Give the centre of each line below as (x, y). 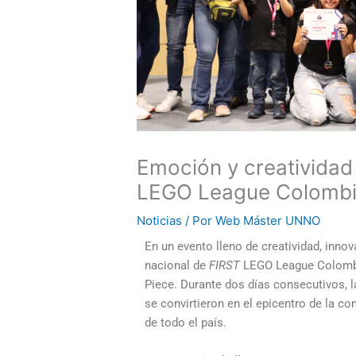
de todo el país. (186, 323)
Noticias (160, 221)
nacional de (177, 266)
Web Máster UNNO (268, 221)
